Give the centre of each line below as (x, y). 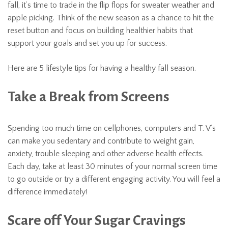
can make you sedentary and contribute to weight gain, (101, 141)
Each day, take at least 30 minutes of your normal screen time (112, 166)
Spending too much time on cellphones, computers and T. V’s (112, 128)
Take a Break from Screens (89, 97)
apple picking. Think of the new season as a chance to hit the (111, 18)
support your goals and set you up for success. (87, 43)
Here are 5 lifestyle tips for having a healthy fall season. (102, 68)
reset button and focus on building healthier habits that (100, 31)
